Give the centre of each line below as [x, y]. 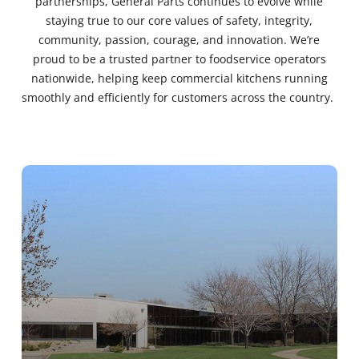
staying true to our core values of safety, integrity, [179, 21]
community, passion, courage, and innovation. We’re [179, 40]
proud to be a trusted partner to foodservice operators [179, 59]
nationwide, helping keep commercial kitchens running [179, 79]
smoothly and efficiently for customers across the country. [178, 98]
